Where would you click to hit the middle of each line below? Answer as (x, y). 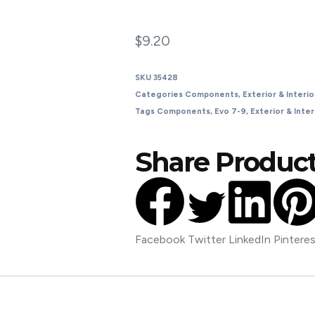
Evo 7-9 (230, 111)
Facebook (160, 239)
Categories (159, 94)
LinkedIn (250, 239)
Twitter (207, 239)
